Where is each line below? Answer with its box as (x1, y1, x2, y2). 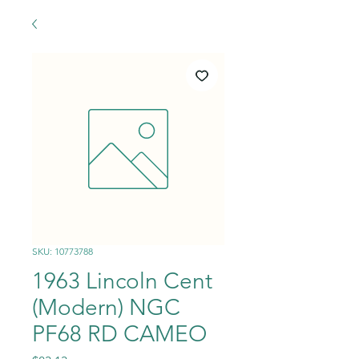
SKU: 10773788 (32, 245, 93, 257)
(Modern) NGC (32, 294, 180, 321)
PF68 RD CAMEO (32, 321, 207, 347)
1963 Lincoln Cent (32, 268, 212, 294)
